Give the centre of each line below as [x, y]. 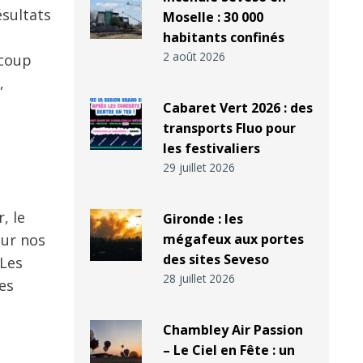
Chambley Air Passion [233, 330]
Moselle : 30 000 [213, 17]
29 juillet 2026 [199, 168]
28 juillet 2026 [199, 279]
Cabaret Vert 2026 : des [237, 108]
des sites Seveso [216, 260]
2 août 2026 [194, 57]
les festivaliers [211, 149]
